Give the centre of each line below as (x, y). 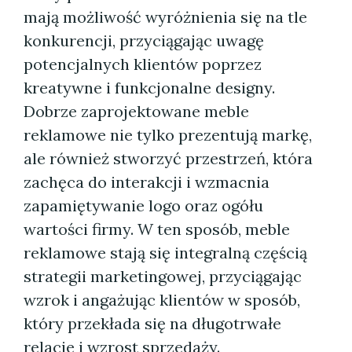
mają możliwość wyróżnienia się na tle (165, 17)
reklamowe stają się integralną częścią (165, 253)
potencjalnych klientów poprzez (143, 64)
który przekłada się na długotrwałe (152, 323)
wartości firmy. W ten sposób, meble (157, 229)
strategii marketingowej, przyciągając (163, 276)
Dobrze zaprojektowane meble (136, 111)
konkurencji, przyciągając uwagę (144, 40)
